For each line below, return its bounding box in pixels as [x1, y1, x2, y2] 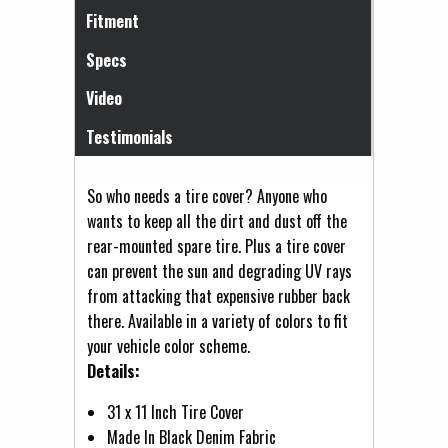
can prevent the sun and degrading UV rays [87, 258, 352, 283]
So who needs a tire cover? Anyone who [87, 183, 327, 208]
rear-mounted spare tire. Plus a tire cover [87, 233, 346, 258]
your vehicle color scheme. [87, 333, 250, 358]
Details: [87, 358, 140, 383]
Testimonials [85, 125, 173, 150]
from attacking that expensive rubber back [87, 283, 350, 308]
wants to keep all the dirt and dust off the [87, 208, 347, 233]
